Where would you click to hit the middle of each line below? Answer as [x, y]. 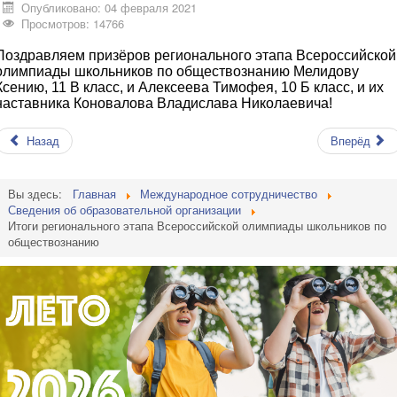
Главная [94, 194]
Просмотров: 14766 [73, 24]
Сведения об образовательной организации [125, 210]
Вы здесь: [39, 194]
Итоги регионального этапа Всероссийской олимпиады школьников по [197, 226]
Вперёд [350, 141]
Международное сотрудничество [229, 194]
